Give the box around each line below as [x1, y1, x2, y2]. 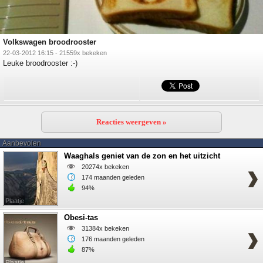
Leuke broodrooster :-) [3, 58, 77, 68]
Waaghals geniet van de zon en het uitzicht [64, 151, 220, 160]
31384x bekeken [82, 224, 129, 232]
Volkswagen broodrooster [3, 37, 96, 46]
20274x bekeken [82, 163, 129, 170]
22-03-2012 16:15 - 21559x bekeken [3, 49, 107, 56]
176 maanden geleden [82, 235, 144, 242]
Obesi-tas [64, 213, 98, 222]
